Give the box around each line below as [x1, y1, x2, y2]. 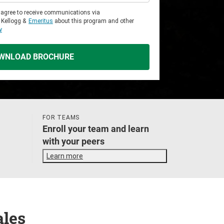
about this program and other [53, 17, 134, 25]
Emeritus [28, 17, 53, 25]
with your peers [42, 136, 104, 146]
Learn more [46, 152, 83, 160]
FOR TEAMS [42, 114, 80, 121]
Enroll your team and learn [42, 123, 149, 134]
